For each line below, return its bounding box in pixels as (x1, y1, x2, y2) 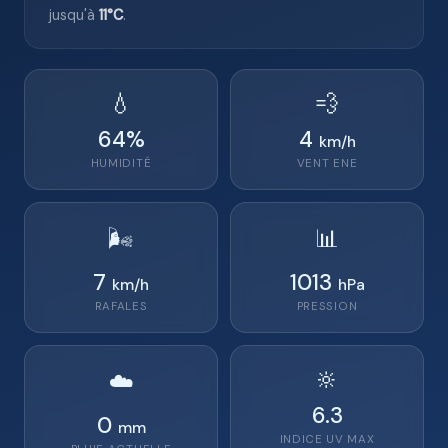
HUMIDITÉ (90, 156, 152, 171)
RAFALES (94, 299, 148, 314)
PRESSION (296, 299, 358, 314)
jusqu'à (49, 6, 99, 24)
